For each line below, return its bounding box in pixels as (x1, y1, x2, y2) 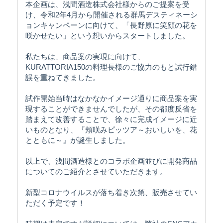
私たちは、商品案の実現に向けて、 (25, 52, 145, 61)
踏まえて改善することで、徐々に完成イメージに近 (25, 114, 197, 123)
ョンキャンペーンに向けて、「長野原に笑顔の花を (25, 20, 197, 29)
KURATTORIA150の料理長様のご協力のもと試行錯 (25, 62, 197, 71)
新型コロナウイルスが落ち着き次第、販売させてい (25, 188, 197, 197)
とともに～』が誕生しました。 (25, 135, 130, 144)
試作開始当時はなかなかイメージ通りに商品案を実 (25, 94, 197, 103)
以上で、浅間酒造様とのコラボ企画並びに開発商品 (25, 156, 197, 165)
